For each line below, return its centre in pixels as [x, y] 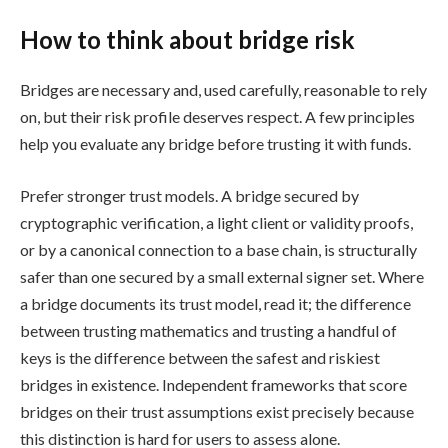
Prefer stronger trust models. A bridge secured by [189, 195]
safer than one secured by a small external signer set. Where [222, 276]
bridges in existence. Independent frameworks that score [213, 384]
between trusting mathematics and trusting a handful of [208, 330]
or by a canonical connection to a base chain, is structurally [218, 249]
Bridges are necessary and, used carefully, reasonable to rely [223, 90]
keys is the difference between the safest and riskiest [200, 357]
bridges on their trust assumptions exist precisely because [217, 411]
